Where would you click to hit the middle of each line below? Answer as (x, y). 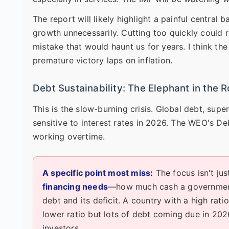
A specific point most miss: (98, 173)
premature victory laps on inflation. (103, 60)
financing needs (75, 186)
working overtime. (69, 136)
